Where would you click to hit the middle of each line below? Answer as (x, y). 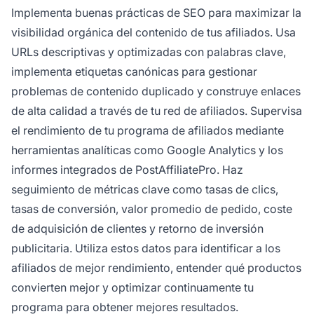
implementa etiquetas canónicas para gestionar (134, 71)
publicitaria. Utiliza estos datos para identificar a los (146, 248)
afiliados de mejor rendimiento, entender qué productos (156, 267)
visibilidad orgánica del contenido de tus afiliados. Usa (153, 32)
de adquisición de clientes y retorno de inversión (137, 228)
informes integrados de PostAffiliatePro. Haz (127, 169)
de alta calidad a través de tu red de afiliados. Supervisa (157, 110)
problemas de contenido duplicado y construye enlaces (156, 91)
